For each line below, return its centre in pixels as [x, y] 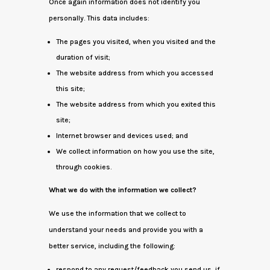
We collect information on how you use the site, [135, 151]
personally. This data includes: [99, 18]
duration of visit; [83, 57]
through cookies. [83, 167]
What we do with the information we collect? [122, 190]
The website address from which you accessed [134, 73]
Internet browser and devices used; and [122, 136]
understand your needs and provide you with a [126, 230]
